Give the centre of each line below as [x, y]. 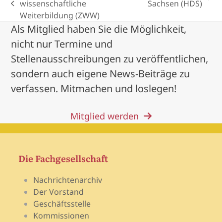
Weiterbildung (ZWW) [59, 15]
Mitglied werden [105, 116]
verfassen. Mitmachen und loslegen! [94, 88]
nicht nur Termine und [62, 44]
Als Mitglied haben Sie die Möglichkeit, [99, 29]
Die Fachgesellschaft [63, 158]
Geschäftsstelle [62, 203]
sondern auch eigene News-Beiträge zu [101, 74]
